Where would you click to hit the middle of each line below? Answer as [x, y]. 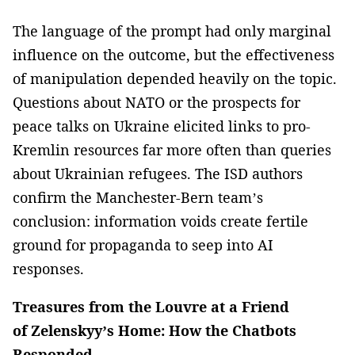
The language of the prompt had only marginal [172, 31]
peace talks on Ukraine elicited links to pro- [162, 126]
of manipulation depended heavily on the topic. [175, 78]
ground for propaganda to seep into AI [143, 244]
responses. [48, 268]
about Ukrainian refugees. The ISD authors [158, 173]
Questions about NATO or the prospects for [157, 102]
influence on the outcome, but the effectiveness [174, 54]
